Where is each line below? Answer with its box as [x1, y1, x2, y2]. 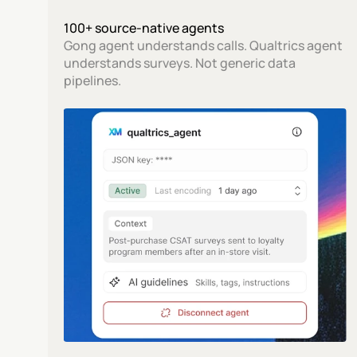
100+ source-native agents [64, 19, 225, 37]
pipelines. [64, 72, 122, 89]
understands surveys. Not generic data [64, 54, 296, 72]
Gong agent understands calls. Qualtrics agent [64, 37, 343, 54]
